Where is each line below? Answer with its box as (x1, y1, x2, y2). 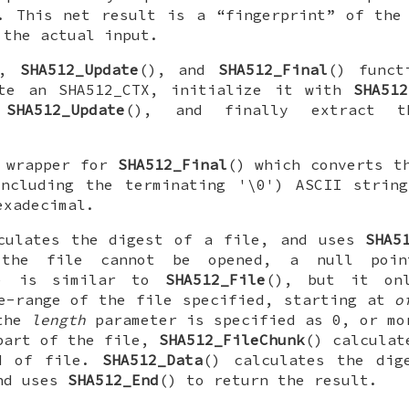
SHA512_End (68, 371, 159, 390)
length (31, 310, 86, 330)
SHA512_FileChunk (159, 330, 305, 350)
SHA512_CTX (58, 80, 150, 100)
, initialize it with (150, 80, 354, 100)
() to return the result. (159, 371, 378, 390)
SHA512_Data (102, 351, 204, 370)
